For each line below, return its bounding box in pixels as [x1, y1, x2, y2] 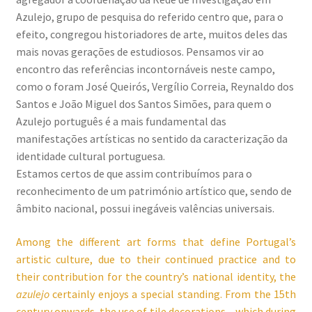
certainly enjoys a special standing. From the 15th [49, 286, 297, 301]
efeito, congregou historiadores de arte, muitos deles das [15, 27, 288, 42]
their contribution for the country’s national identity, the [15, 269, 297, 283]
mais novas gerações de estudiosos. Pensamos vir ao [15, 45, 264, 59]
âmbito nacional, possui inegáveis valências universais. [15, 201, 274, 216]
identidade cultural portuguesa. [15, 149, 165, 164]
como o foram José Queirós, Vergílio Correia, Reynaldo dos [15, 79, 294, 94]
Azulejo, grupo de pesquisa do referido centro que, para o [15, 10, 283, 24]
